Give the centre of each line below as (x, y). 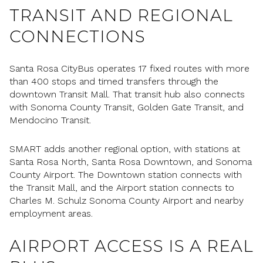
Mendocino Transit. (50, 120)
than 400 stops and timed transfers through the (114, 82)
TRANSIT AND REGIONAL (121, 15)
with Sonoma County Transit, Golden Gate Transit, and (127, 107)
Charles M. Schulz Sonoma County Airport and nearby (127, 200)
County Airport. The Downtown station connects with (126, 174)
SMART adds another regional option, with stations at (125, 149)
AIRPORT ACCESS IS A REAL (131, 246)
